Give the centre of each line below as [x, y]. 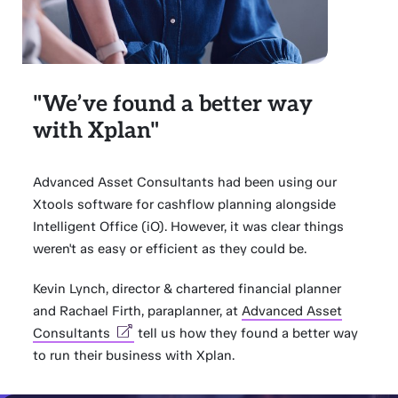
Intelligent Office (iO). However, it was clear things [189, 227]
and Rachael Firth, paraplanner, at [138, 311]
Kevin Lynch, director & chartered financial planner [187, 289]
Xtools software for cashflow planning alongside [185, 204]
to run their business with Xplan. [134, 355]
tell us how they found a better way [247, 333]
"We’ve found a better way [173, 104]
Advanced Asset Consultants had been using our [185, 182]
